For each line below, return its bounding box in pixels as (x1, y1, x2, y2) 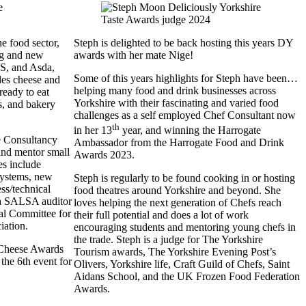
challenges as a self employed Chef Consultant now (74, 109, 296, 121)
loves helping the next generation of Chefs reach (74, 196, 281, 208)
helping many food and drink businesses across (74, 84, 276, 96)
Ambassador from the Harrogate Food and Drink (74, 136, 284, 148)
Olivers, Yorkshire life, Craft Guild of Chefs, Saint (74, 258, 290, 270)
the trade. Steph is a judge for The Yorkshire (74, 233, 263, 245)
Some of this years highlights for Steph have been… (74, 72, 298, 84)
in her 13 (74, 124, 112, 136)
